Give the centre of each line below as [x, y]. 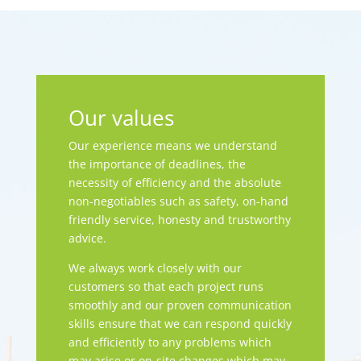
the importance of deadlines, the [157, 164]
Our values [121, 117]
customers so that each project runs [166, 286]
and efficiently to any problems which [170, 342]
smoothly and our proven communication [180, 305]
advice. [87, 238]
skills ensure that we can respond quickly [180, 323]
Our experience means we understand [172, 145]
